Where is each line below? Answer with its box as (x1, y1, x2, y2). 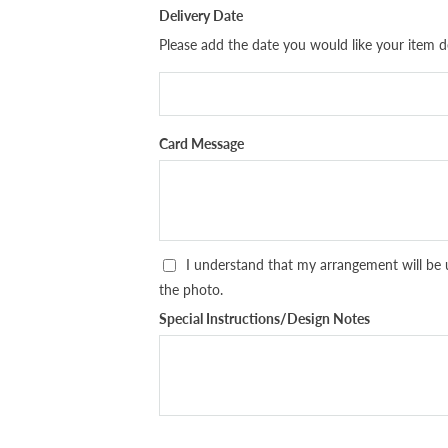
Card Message (159, 134, 244, 152)
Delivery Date (159, 6, 243, 24)
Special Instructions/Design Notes (159, 309, 370, 327)
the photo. (159, 280, 223, 298)
